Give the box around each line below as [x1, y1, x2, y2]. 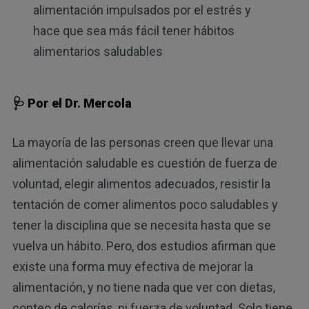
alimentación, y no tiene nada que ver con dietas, [12, 279, 275, 295]
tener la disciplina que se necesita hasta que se [12, 217, 271, 232]
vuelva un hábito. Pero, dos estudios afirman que [12, 238, 276, 253]
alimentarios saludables [32, 44, 163, 59]
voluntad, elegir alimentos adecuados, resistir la [12, 176, 270, 191]
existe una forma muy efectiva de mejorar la [12, 259, 253, 274]
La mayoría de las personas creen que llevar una [12, 134, 273, 150]
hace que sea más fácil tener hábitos [32, 23, 235, 39]
